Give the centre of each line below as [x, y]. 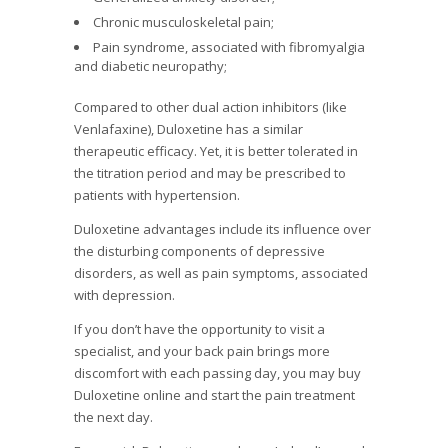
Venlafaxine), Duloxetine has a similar [188, 129]
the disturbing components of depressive [199, 251]
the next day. [113, 417]
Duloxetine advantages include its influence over [222, 229]
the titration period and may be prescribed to [210, 173]
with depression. [124, 295]
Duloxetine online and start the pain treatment [214, 395]
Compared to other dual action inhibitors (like [210, 107]
